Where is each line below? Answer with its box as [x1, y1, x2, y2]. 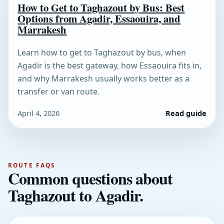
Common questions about [8, 166, 172, 190]
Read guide [165, 107, 206, 118]
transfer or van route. [17, 86, 100, 97]
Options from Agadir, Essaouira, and [17, 10, 181, 26]
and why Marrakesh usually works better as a [17, 73, 190, 84]
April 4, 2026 [17, 107, 60, 118]
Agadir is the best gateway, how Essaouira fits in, [17, 60, 202, 71]
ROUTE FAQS [8, 161, 56, 169]
